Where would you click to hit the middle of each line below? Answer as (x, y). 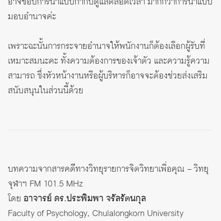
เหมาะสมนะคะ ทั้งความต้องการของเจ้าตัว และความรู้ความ (109, 61)
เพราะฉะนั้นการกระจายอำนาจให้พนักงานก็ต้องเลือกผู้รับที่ (107, 47)
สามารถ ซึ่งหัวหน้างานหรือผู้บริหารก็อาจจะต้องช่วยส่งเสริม (108, 76)
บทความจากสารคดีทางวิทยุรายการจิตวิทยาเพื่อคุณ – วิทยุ (108, 169)
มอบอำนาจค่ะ (32, 17)
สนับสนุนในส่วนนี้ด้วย (46, 91)
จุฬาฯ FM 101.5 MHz (45, 184)
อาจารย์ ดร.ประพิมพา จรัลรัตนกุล (85, 199)
